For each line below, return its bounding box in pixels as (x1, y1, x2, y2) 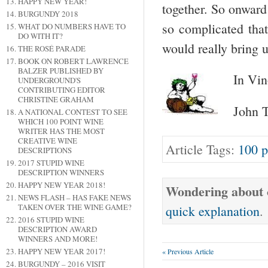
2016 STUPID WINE (17, 214, 84, 226)
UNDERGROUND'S (17, 75, 81, 86)
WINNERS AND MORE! (17, 233, 98, 245)
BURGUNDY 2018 (17, 8, 78, 20)
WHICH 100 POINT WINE (17, 116, 103, 127)
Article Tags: (166, 140, 238, 158)
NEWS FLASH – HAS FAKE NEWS (17, 192, 131, 203)
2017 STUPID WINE (17, 157, 84, 169)
